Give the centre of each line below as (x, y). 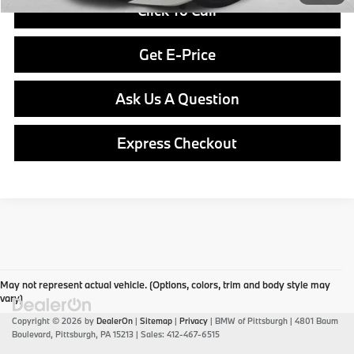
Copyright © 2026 (48, 321)
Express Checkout (177, 143)
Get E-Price (177, 55)
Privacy (194, 321)
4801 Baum (315, 321)
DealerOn (115, 321)
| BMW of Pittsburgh (248, 321)
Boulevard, (32, 335)
